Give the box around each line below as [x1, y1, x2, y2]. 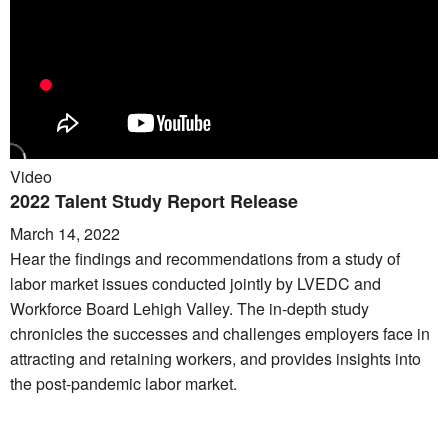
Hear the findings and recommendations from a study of [10, 247, 400, 270]
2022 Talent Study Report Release [10, 188, 298, 214]
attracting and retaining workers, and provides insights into [10, 347, 421, 370]
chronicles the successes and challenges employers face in [10, 322, 430, 345]
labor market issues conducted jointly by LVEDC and [10, 272, 381, 295]
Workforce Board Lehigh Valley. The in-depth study [10, 297, 369, 320]
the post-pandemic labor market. [10, 372, 237, 395]
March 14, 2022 [10, 222, 120, 245]
